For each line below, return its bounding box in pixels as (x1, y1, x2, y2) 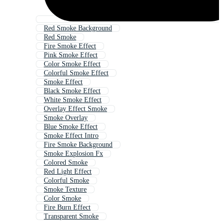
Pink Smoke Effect (44, 51, 98, 59)
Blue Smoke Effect (44, 123, 98, 131)
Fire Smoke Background (44, 141, 112, 149)
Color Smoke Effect (44, 60, 101, 68)
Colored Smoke (44, 159, 88, 167)
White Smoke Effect (44, 96, 102, 104)
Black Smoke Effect (44, 87, 101, 95)
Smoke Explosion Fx (44, 150, 103, 158)
